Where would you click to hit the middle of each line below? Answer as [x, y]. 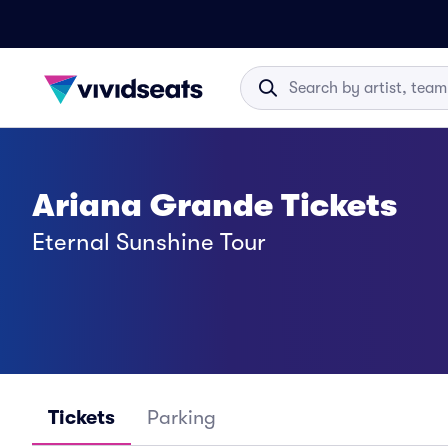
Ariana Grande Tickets [214, 205]
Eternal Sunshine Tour [149, 242]
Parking [181, 417]
